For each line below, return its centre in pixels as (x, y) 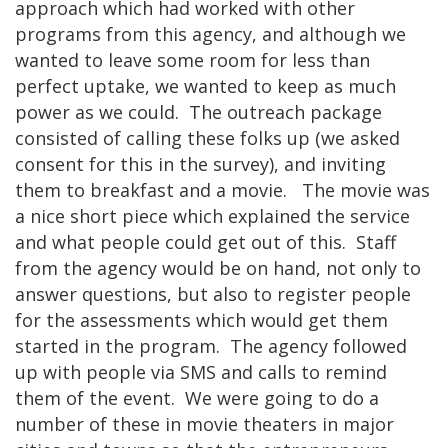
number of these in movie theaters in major (204, 423)
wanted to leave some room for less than (192, 59)
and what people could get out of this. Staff (205, 241)
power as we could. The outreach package (198, 111)
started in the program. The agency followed (211, 345)
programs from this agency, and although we (210, 33)
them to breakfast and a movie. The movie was (222, 189)
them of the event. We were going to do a (197, 397)
